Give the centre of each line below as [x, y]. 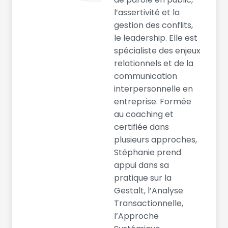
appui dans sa [141, 165]
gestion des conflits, [153, 25]
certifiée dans [141, 127]
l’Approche [136, 216]
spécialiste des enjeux [157, 50]
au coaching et [144, 114]
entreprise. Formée [153, 101]
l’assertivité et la [147, 12]
